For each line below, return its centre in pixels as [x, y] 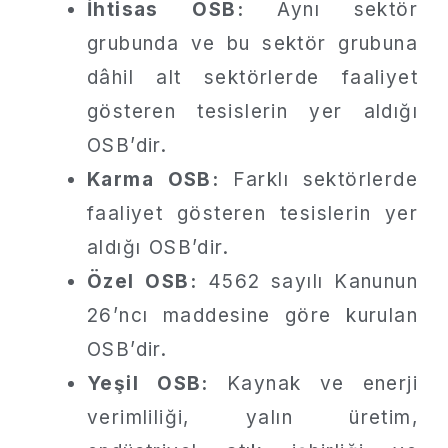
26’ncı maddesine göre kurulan [252, 315]
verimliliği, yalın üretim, [252, 417]
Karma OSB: [153, 179]
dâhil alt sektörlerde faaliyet [252, 77]
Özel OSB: [142, 281]
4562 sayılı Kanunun [307, 281]
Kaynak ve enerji [313, 383]
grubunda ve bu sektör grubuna [252, 43]
